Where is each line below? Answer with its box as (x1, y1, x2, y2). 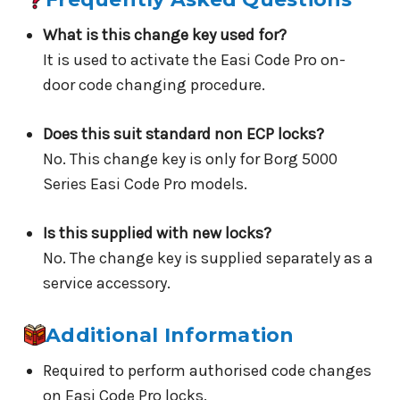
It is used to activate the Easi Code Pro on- (42, 49, 346, 70)
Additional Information (46, 322, 295, 347)
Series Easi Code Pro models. (42, 173, 247, 194)
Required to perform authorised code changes (42, 360, 371, 380)
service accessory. (42, 272, 171, 293)
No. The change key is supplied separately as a (42, 247, 373, 268)
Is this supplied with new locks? (42, 222, 271, 243)
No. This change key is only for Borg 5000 (42, 148, 337, 169)
